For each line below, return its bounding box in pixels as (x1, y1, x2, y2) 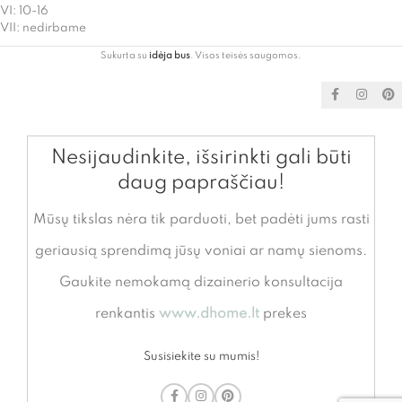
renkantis (95, 306, 159, 321)
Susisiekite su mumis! (143, 350, 259, 363)
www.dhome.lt (159, 306, 259, 321)
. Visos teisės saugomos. (190, 50, 301, 60)
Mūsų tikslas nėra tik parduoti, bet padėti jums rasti (32, 212, 370, 227)
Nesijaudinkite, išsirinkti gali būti (50, 147, 352, 168)
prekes (259, 306, 307, 321)
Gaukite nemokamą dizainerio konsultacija (59, 275, 343, 290)
